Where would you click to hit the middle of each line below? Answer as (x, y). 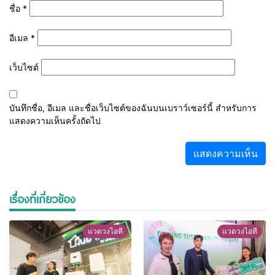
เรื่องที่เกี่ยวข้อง (42, 199)
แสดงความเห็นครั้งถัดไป (55, 120)
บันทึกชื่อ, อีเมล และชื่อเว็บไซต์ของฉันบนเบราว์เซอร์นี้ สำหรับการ (133, 107)
